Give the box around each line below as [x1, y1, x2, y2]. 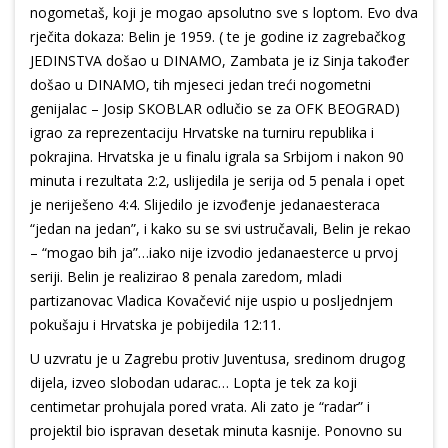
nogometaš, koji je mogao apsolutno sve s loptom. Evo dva [30, 3, 418, 23]
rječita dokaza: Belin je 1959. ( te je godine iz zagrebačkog [30, 27, 405, 47]
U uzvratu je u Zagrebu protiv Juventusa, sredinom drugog [30, 349, 405, 369]
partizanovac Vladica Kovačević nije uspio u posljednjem [30, 291, 393, 311]
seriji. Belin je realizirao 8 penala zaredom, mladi [30, 267, 342, 287]
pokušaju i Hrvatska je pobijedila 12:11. [30, 315, 281, 335]
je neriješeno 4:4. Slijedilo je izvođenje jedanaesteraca [30, 195, 380, 215]
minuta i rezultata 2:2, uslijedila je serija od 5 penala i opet [30, 171, 405, 191]
